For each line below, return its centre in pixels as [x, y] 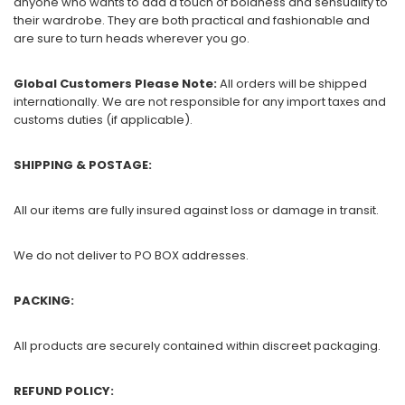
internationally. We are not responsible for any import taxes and [200, 101]
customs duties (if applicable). [103, 119]
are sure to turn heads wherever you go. [132, 38]
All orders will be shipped [292, 83]
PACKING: [44, 300]
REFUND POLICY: [64, 391]
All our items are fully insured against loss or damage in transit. [196, 210]
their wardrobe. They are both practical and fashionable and [192, 20]
